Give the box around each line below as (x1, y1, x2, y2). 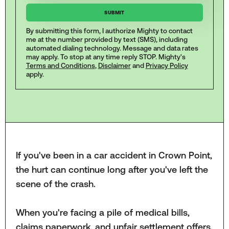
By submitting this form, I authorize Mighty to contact (26, 27, 193, 35)
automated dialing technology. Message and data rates (26, 44, 198, 53)
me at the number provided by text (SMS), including (26, 36, 188, 44)
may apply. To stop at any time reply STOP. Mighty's (26, 53, 186, 61)
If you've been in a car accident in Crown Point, (15, 149, 212, 161)
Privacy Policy (145, 62, 188, 70)
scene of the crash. (15, 178, 96, 189)
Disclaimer (98, 62, 131, 70)
